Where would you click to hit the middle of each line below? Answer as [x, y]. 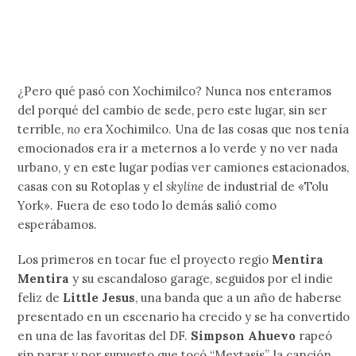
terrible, [43, 130]
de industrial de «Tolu [266, 187]
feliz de [41, 298]
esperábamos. [58, 225]
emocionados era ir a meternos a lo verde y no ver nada [178, 149]
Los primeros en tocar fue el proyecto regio [145, 260]
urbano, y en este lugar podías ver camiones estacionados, [184, 168]
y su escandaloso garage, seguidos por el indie [203, 279]
